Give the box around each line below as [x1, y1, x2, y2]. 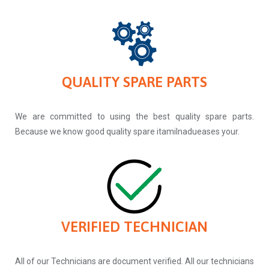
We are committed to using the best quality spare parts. [15, 112, 254, 122]
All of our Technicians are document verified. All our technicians [15, 256, 254, 267]
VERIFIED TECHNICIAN [61, 219, 208, 235]
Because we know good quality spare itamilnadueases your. [15, 127, 240, 137]
